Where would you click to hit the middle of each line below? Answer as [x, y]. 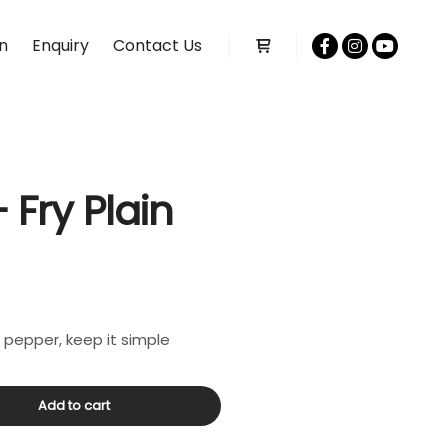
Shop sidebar [305, 70]
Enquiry [60, 45]
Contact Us [157, 45]
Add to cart [74, 405]
